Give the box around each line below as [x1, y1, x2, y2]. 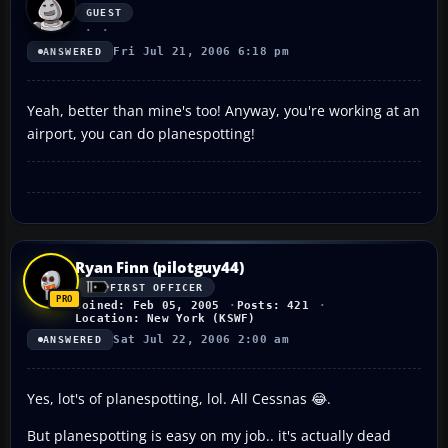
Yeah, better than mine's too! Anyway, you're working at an [27, 101, 420, 121]
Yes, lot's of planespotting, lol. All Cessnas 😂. [27, 389, 331, 409]
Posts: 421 [236, 299, 309, 313]
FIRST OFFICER [110, 281, 204, 293]
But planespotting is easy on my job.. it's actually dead [27, 426, 391, 446]
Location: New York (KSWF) [75, 312, 256, 326]
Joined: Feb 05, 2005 [75, 299, 220, 313]
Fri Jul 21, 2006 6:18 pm [113, 45, 290, 59]
